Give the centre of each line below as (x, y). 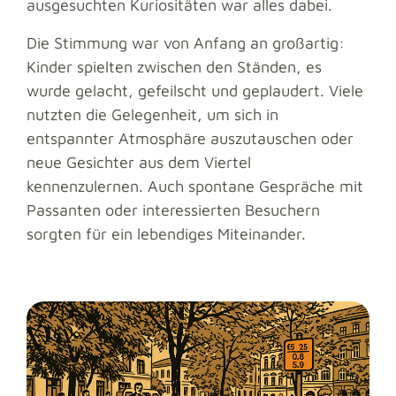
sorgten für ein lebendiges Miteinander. (166, 234)
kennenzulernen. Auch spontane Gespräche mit (195, 187)
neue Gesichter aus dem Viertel (139, 163)
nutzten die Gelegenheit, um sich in (152, 115)
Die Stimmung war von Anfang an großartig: (186, 43)
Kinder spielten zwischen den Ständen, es (174, 67)
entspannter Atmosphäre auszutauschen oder (190, 139)
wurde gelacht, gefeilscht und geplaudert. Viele (195, 91)
